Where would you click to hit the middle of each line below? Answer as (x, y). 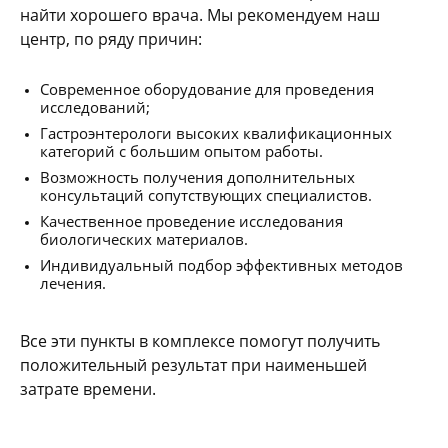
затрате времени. (88, 389)
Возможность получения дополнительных (197, 177)
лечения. (73, 283)
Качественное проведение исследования (191, 221)
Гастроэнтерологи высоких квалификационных (216, 133)
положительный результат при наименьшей (193, 365)
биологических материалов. (144, 239)
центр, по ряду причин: (111, 39)
